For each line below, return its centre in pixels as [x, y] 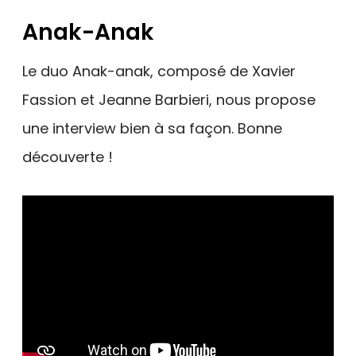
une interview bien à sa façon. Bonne [152, 128]
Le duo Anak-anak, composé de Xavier [159, 71]
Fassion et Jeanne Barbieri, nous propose [169, 100]
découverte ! [68, 157]
